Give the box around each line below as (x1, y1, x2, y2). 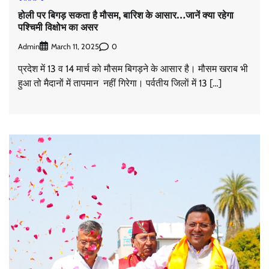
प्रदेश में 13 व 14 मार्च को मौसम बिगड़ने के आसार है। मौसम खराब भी (18, 63, 248, 75)
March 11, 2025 (51, 42, 99, 52)
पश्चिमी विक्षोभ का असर (18, 20, 98, 34)
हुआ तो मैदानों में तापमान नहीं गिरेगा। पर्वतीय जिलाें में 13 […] (18, 77, 222, 89)
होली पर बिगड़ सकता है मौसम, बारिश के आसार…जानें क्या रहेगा (18, 8, 234, 22)
